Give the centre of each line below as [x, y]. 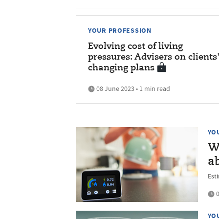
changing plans [121, 68]
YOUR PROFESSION [120, 30]
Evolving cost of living [135, 46]
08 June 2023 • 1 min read [132, 88]
